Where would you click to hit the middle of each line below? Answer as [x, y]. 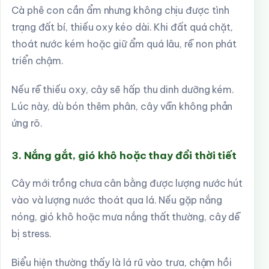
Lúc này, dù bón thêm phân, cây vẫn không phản [122, 106]
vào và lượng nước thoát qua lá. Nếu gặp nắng [117, 200]
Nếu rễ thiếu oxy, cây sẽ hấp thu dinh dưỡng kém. [123, 89]
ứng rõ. [27, 123]
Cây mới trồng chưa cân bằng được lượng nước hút [127, 183]
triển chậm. [38, 61]
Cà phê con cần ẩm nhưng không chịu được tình [120, 10]
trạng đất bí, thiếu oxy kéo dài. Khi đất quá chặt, [122, 27]
